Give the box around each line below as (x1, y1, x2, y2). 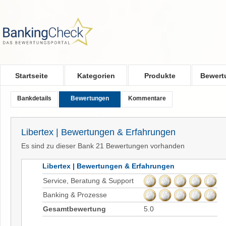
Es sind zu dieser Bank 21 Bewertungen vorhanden (21, 141, 185, 150)
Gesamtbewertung (43, 204, 106, 213)
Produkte (144, 72, 176, 80)
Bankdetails (17, 95, 51, 102)
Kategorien (77, 72, 116, 80)
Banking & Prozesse (43, 190, 107, 199)
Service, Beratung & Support (43, 176, 134, 185)
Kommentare (128, 95, 166, 102)
